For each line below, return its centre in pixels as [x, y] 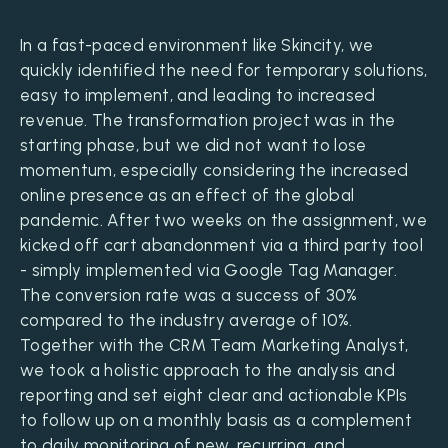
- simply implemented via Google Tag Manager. [208, 270]
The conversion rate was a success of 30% [189, 295]
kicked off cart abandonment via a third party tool [221, 245]
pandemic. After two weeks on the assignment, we [223, 220]
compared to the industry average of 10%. [186, 320]
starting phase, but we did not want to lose [193, 145]
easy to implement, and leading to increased [198, 95]
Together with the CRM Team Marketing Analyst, [214, 345]
